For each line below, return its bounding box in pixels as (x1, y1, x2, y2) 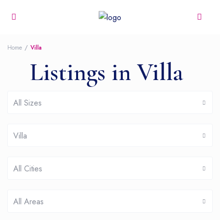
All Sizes (13, 97, 42, 109)
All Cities (13, 163, 43, 175)
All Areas (13, 196, 44, 208)
